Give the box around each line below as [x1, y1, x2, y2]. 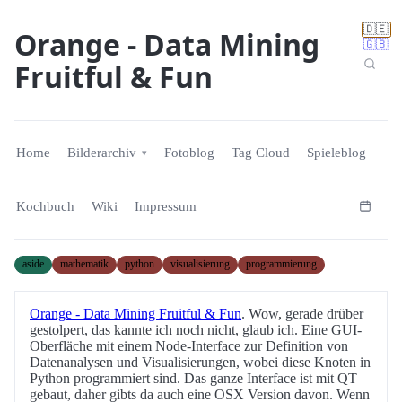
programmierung [246, 258, 317, 271]
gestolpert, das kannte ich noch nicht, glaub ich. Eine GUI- [30, 322, 362, 338]
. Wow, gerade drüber [241, 306, 363, 322]
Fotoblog [164, 145, 215, 161]
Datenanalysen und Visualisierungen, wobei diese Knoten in [30, 354, 371, 371]
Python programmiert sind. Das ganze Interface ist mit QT [30, 371, 357, 387]
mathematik [60, 258, 109, 271]
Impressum [134, 198, 197, 214]
